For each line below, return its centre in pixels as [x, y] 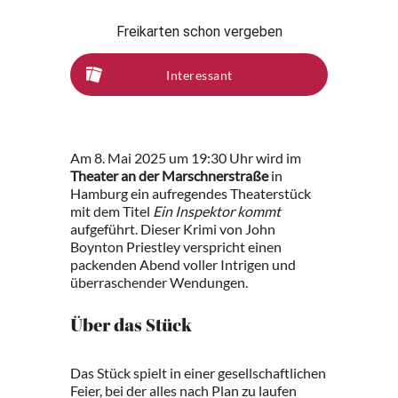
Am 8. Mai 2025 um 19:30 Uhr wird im [186, 158]
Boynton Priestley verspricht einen [176, 247]
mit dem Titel [111, 211]
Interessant [199, 75]
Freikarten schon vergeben [199, 32]
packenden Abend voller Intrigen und [183, 264]
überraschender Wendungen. [159, 282]
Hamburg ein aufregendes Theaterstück [191, 193]
